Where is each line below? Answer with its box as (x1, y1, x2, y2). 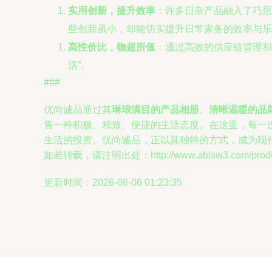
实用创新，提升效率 (68, 5, 155, 16)
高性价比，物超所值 (68, 42, 155, 52)
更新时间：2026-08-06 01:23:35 (44, 177, 182, 188)
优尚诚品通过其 (44, 104, 112, 115)
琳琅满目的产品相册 (112, 104, 199, 115)
